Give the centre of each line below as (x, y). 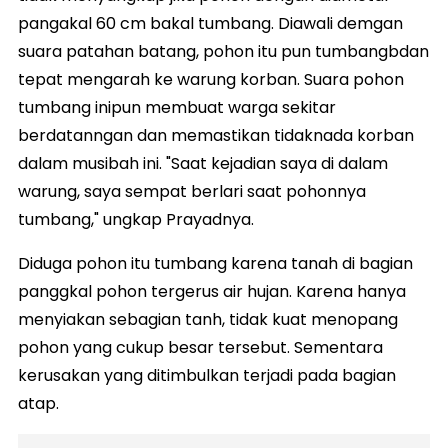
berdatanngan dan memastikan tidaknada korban (216, 135)
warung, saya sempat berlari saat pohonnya (192, 191)
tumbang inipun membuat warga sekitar (177, 107)
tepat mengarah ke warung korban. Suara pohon (211, 79)
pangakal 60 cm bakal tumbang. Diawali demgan (210, 23)
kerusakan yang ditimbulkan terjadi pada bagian (207, 375)
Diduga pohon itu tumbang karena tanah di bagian (215, 263)
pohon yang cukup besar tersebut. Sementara (200, 347)
